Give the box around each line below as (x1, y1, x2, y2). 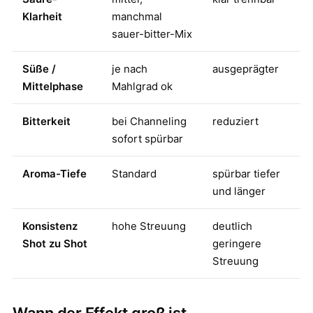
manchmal (112, 10, 162, 23)
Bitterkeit (22, 115, 71, 128)
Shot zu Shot (22, 237, 87, 250)
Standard (112, 167, 156, 180)
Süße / (22, 62, 56, 75)
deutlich (212, 219, 252, 233)
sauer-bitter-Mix (112, 27, 192, 41)
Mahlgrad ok (112, 80, 173, 93)
